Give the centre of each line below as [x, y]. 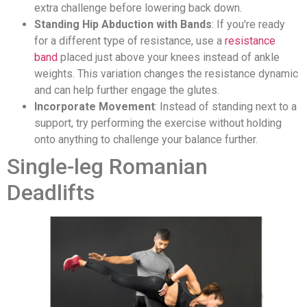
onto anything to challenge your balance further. [146, 140]
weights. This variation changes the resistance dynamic [166, 74]
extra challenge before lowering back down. [138, 8]
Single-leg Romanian [107, 167]
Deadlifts [51, 193]
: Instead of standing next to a [226, 107]
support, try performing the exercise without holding [158, 123]
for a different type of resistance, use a [130, 41]
